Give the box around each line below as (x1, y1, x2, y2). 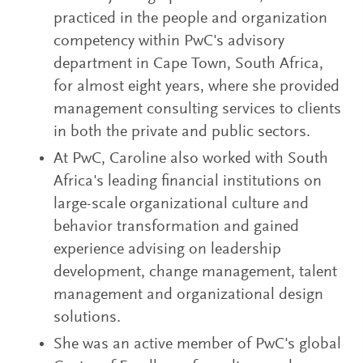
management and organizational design (53, 287, 324, 304)
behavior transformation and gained (53, 219, 300, 236)
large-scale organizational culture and (53, 196, 310, 213)
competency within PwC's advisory (53, 33, 285, 50)
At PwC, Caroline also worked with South (53, 151, 329, 168)
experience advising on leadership (53, 241, 282, 258)
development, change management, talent (53, 264, 338, 281)
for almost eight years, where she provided (53, 79, 340, 96)
